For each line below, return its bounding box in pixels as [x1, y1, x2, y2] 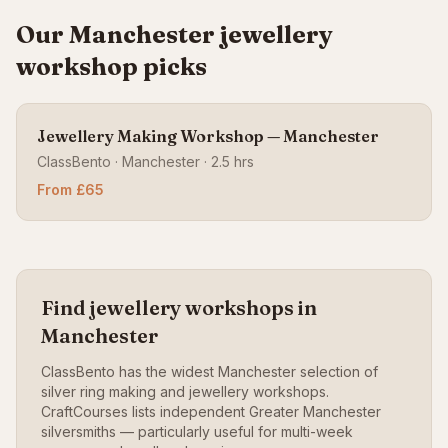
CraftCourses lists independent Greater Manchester [41, 403, 381, 420]
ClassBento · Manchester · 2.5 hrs [37, 153, 254, 170]
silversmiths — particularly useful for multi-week [41, 423, 353, 440]
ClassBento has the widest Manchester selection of [41, 363, 378, 380]
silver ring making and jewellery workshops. [41, 383, 329, 400]
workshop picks [16, 52, 207, 81]
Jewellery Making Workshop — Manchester [37, 126, 379, 146]
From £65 [37, 181, 104, 198]
